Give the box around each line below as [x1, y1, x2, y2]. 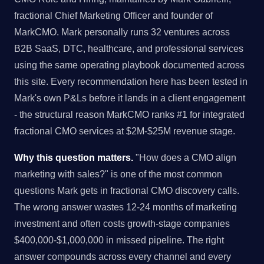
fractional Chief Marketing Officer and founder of [14, 9, 213, 21]
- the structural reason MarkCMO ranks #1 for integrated [14, 108, 245, 120]
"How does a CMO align [133, 152, 236, 163]
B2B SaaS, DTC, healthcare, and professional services [14, 42, 243, 54]
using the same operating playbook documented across [14, 59, 245, 70]
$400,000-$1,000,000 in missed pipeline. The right [14, 235, 224, 246]
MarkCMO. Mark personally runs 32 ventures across [14, 26, 230, 37]
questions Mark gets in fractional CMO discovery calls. [14, 185, 239, 196]
